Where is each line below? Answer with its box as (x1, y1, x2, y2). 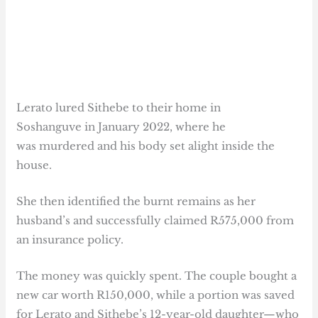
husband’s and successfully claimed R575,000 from (16, 214, 295, 228)
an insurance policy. (16, 233, 124, 247)
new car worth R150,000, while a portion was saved (16, 288, 295, 302)
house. (16, 158, 53, 172)
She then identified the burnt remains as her (16, 194, 256, 209)
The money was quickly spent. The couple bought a (16, 269, 297, 283)
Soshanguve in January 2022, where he (16, 120, 226, 134)
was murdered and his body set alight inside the (16, 139, 275, 153)
